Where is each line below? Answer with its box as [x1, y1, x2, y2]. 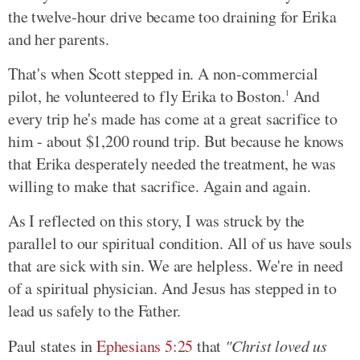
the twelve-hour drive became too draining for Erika [8, 5, 337, 27]
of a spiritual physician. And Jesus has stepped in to [8, 276, 337, 299]
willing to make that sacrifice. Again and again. [8, 174, 311, 197]
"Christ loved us [225, 334, 327, 356]
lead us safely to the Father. [8, 299, 182, 321]
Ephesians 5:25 [96, 334, 194, 357]
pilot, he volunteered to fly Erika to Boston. [8, 84, 285, 107]
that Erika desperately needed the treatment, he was [8, 152, 336, 174]
